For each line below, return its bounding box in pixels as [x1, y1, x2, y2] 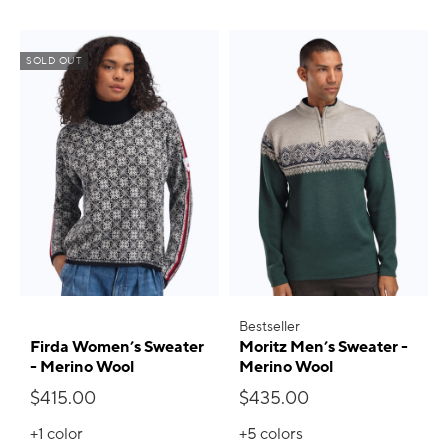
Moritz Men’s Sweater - [239, 335, 408, 358]
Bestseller [239, 316, 300, 336]
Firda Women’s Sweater [30, 335, 204, 358]
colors [260, 422, 303, 445]
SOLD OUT [26, 54, 82, 69]
